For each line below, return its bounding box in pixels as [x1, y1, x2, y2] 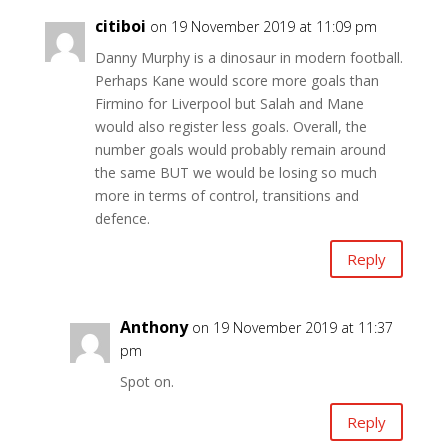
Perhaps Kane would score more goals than [94, 71, 379, 91]
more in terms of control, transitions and [94, 186, 359, 206]
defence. [94, 209, 150, 229]
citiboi [94, 15, 146, 38]
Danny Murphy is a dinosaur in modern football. [94, 48, 403, 68]
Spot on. [119, 372, 174, 392]
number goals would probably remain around [94, 140, 386, 160]
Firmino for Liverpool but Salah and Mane [94, 94, 364, 114]
